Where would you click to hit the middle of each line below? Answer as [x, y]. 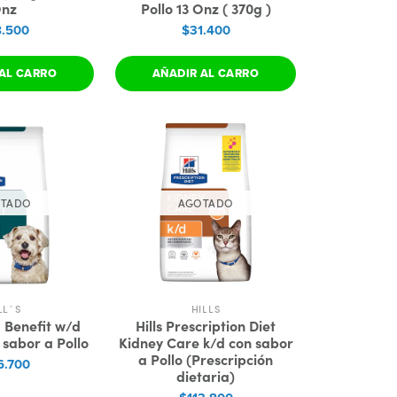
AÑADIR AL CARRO [206, 73]
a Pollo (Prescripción [206, 359]
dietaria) [206, 376]
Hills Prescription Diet [206, 325]
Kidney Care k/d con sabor [206, 342]
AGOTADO [206, 202]
